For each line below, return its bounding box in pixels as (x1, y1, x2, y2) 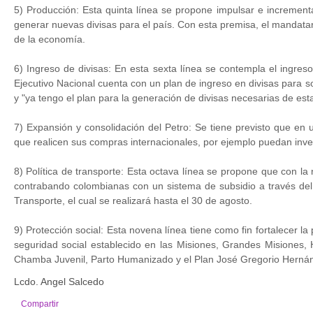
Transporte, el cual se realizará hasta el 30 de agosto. (13, 195, 252, 206)
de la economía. (13, 34, 85, 45)
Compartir (20, 299, 59, 309)
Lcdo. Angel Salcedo (13, 276, 104, 287)
